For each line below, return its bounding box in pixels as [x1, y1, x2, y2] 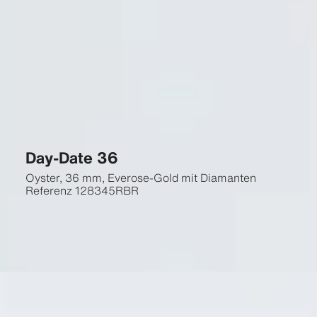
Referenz [25, 182, 72, 199]
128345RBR [74, 182, 139, 199]
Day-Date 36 [25, 146, 118, 169]
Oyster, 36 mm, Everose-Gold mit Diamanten [25, 169, 256, 186]
